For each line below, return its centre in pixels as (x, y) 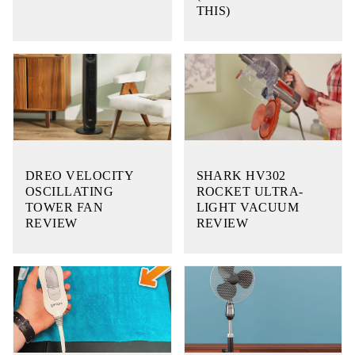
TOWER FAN (65, 207)
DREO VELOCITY (80, 175)
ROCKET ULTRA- (250, 191)
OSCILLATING (70, 191)
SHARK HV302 (241, 175)
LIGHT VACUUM (248, 207)
